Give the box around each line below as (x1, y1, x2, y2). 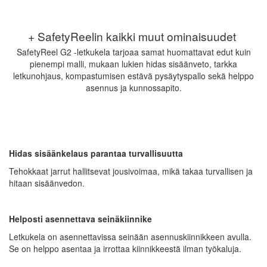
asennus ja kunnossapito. (85, 81, 182, 94)
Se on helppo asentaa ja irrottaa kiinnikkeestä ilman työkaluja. (9, 242, 241, 254)
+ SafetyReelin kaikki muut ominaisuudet (28, 27, 239, 44)
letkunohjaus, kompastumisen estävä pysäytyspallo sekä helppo (13, 69, 254, 82)
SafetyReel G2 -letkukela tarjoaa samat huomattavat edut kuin (16, 45, 251, 58)
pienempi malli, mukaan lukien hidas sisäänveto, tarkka (30, 57, 237, 70)
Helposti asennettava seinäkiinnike (9, 212, 152, 225)
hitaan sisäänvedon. (9, 176, 85, 189)
